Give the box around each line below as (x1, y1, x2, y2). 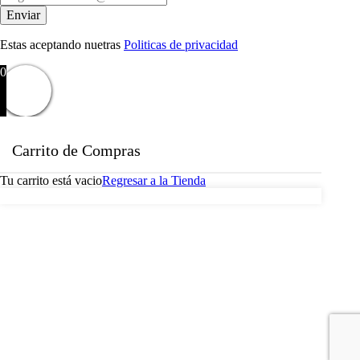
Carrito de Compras (12, 141, 141, 160)
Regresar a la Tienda (102, 174, 206, 188)
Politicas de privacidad (124, 38, 238, 52)
